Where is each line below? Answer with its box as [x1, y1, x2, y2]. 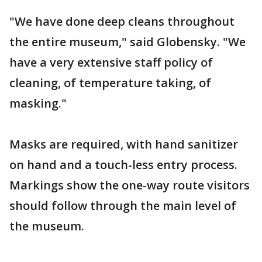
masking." [9, 95, 67, 111]
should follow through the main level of [9, 197, 236, 213]
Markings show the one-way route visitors [9, 177, 250, 193]
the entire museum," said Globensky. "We [9, 33, 246, 50]
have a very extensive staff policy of [9, 54, 213, 70]
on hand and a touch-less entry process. [9, 156, 237, 173]
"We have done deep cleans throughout [9, 13, 235, 29]
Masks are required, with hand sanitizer [9, 136, 238, 152]
